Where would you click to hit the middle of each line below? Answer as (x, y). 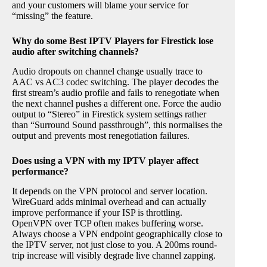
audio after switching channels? (75, 52)
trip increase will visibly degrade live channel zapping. (114, 255)
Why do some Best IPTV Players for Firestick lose (113, 41)
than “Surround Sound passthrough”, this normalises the (117, 125)
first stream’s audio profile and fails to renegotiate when (116, 93)
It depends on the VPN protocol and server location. (110, 191)
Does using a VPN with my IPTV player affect (105, 161)
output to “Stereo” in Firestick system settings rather (109, 114)
